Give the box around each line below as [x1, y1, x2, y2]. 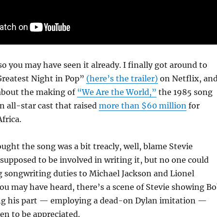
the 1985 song [156, 87, 213, 97]
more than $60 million [98, 101, 186, 111]
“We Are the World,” [77, 87, 156, 97]
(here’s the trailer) [86, 74, 158, 84]
